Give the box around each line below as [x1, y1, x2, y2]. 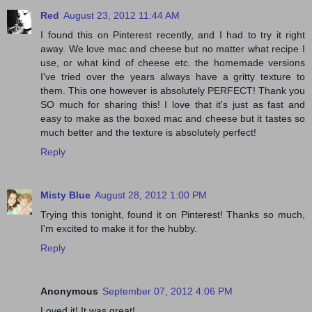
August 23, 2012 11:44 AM [63, 9, 180, 21]
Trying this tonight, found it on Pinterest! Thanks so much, [40, 208, 305, 220]
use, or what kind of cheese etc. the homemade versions [40, 56, 305, 68]
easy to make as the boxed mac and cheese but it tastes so [40, 112, 305, 124]
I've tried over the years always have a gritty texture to [40, 70, 305, 82]
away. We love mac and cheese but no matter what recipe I [40, 42, 305, 54]
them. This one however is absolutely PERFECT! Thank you [40, 84, 305, 96]
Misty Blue [40, 189, 91, 201]
